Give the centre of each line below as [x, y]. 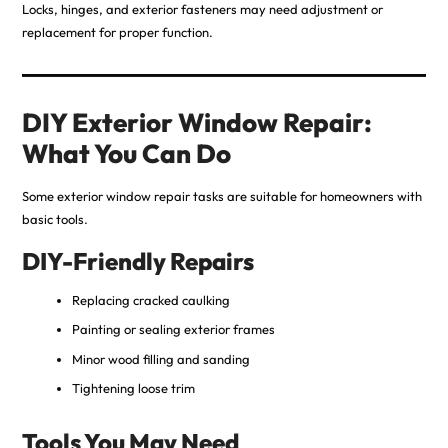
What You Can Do [126, 153]
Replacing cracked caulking [150, 299]
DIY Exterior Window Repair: [196, 122]
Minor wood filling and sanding [160, 358]
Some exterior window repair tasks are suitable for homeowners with [221, 195]
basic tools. [54, 218]
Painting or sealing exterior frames [173, 329]
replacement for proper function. [117, 31]
